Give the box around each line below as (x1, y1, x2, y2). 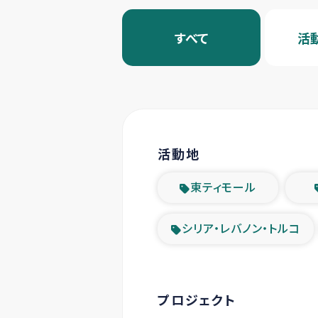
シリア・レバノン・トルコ (182, 219, 300, 236)
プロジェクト (158, 290, 236, 309)
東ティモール (190, 178, 256, 195)
